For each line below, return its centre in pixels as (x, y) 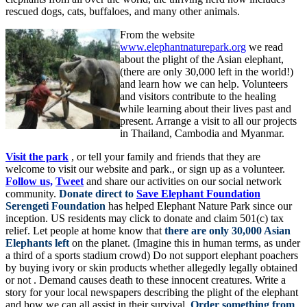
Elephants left (39, 243)
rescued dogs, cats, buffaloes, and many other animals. (123, 11)
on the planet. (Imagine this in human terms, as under (186, 243)
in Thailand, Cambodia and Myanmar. (202, 133)
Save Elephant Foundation (198, 193)
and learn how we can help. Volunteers (204, 84)
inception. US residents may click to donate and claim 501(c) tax (145, 218)
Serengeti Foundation (56, 206)
